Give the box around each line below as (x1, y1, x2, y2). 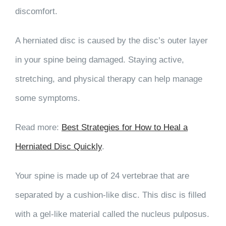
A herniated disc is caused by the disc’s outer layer (15, 35, 208, 45)
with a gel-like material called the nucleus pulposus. (15, 209, 209, 219)
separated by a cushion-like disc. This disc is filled (15, 190, 206, 200)
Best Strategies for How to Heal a (62, 122, 188, 132)
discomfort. (15, 6, 58, 16)
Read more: (15, 122, 62, 132)
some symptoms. (15, 93, 80, 103)
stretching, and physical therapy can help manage (15, 74, 202, 84)
